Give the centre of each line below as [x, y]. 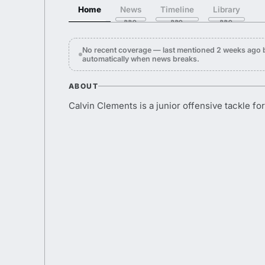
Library [227, 9]
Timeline [177, 9]
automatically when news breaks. [141, 59]
